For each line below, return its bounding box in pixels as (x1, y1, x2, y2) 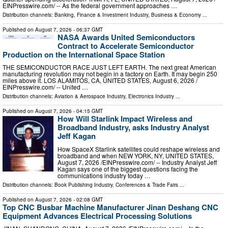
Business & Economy (151, 11, 201, 18)
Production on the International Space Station (3, 48, 165, 60)
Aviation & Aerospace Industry (54, 93, 125, 100)
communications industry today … (58, 170, 151, 180)
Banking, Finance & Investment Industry (54, 11, 148, 18)
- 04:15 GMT (72, 107, 103, 115)
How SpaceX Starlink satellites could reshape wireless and (58, 144, 220, 153)
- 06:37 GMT (72, 25, 103, 33)
